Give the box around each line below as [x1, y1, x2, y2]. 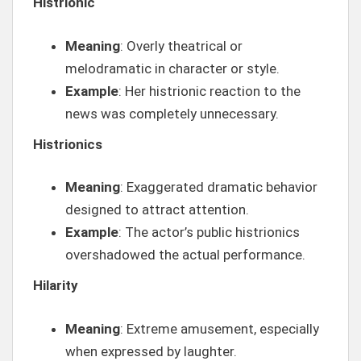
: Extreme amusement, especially [120, 320, 319, 337]
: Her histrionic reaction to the [118, 82, 301, 99]
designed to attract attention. [65, 201, 249, 218]
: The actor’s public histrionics [118, 224, 300, 240]
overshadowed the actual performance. [65, 247, 305, 263]
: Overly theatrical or [120, 37, 243, 54]
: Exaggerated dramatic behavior [120, 179, 317, 195]
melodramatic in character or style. [65, 60, 280, 77]
